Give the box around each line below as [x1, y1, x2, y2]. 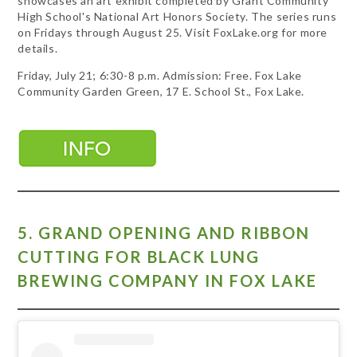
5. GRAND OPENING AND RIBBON [18, 223, 311, 243]
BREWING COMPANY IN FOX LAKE [18, 271, 318, 291]
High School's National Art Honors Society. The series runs [18, 10, 337, 24]
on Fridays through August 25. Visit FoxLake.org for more [18, 25, 328, 40]
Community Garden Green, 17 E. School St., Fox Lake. [18, 84, 305, 99]
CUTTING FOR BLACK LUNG [18, 247, 261, 267]
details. [18, 41, 58, 56]
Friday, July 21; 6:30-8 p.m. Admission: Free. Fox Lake [18, 69, 302, 83]
